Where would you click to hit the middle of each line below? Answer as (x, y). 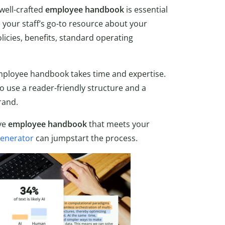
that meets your (118, 124)
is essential (146, 9)
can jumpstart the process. (86, 138)
